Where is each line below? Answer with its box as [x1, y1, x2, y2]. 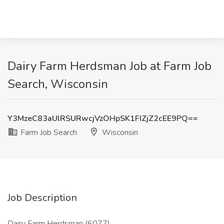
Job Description [7, 191, 77, 204]
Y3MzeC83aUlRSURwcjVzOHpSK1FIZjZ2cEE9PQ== [7, 113, 198, 124]
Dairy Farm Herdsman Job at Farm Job [7, 58, 211, 74]
